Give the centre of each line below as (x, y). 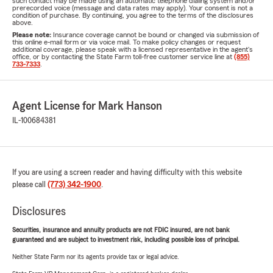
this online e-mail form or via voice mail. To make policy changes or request (126, 42)
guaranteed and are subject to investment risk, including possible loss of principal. (126, 240)
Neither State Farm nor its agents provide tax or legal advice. (96, 257)
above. (23, 23)
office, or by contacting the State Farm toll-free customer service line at (123, 57)
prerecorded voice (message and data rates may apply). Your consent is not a (133, 8)
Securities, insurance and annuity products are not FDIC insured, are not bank (121, 230)
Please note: (33, 35)
